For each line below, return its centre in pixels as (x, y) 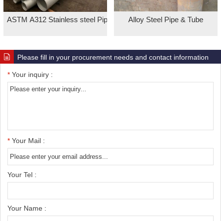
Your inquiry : (31, 74)
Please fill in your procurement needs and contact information (113, 57)
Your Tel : (22, 174)
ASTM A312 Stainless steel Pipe (59, 19)
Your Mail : (27, 141)
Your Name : (27, 208)
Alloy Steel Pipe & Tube (166, 19)
